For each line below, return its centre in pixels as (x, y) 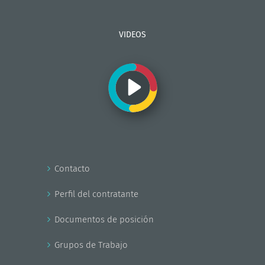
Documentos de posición (104, 219)
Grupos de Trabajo (91, 245)
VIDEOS (132, 34)
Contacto (72, 168)
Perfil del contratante (96, 194)
